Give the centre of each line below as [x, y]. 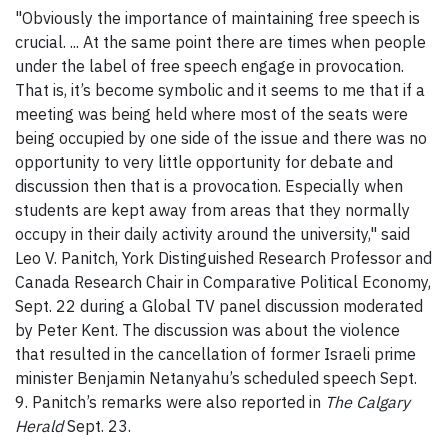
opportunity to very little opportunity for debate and [204, 161]
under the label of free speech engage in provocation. [209, 65]
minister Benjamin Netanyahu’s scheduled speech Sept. [216, 377]
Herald [41, 425]
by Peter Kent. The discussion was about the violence [207, 329]
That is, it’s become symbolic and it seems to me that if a [220, 89]
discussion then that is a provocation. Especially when [209, 185]
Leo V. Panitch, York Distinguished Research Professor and [223, 257]
